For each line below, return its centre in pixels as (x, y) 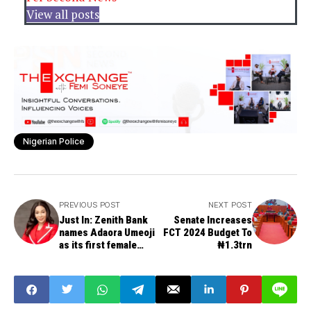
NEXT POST (230, 205)
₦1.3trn (235, 245)
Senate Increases (213, 220)
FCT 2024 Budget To (208, 233)
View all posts (63, 15)
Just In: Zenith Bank (103, 220)
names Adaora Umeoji (107, 233)
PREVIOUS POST (90, 205)
